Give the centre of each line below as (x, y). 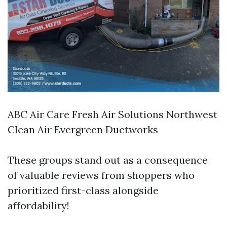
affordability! (39, 206)
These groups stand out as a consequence (108, 160)
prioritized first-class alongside (83, 191)
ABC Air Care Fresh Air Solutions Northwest (112, 115)
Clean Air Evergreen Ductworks (83, 130)
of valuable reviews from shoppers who (101, 175)
